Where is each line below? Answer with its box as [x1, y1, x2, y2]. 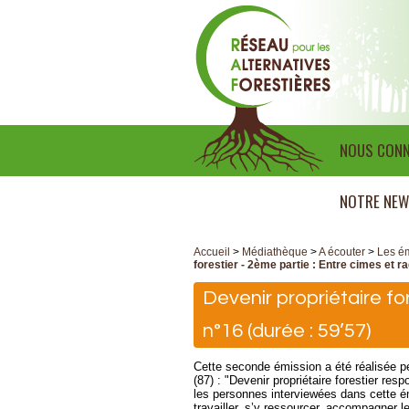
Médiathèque [242, 246, 308, 258]
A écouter [319, 246, 365, 258]
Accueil [194, 246, 230, 258]
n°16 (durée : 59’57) [203, 320, 371, 341]
